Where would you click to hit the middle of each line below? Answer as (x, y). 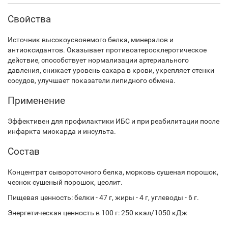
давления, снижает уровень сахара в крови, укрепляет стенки (111, 70)
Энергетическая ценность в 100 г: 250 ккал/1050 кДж (97, 213)
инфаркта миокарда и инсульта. (62, 131)
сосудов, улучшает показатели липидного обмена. (92, 80)
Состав (24, 151)
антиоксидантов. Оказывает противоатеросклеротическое (107, 50)
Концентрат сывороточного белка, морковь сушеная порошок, (113, 172)
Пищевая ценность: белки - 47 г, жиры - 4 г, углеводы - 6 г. (103, 197)
